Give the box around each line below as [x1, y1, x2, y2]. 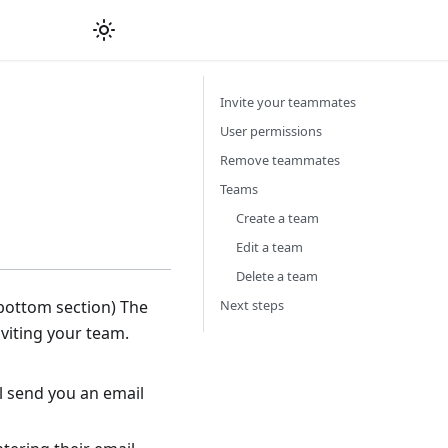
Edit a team [236, 238, 303, 256]
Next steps [220, 296, 284, 314]
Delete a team [236, 267, 318, 285]
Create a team [236, 209, 319, 227]
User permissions [220, 122, 322, 140]
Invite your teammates [220, 93, 356, 111]
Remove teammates [220, 151, 340, 169]
